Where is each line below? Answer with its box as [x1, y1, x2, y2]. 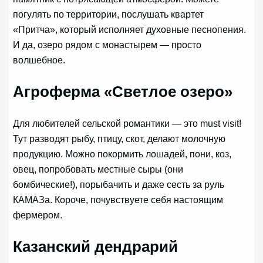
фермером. [13, 210, 63, 221]
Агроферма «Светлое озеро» [13, 82, 233, 100]
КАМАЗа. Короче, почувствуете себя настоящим [13, 194, 224, 205]
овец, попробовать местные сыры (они [13, 164, 184, 175]
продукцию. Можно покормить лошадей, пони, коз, [13, 149, 232, 160]
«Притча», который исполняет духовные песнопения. [13, 23, 247, 35]
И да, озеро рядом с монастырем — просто [13, 39, 202, 50]
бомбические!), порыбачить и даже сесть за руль [13, 179, 225, 190]
